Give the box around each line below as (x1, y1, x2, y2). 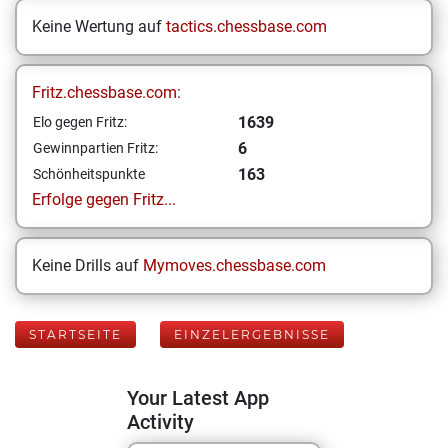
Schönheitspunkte (33, 166, 145, 182)
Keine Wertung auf (32, 17, 166, 36)
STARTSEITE (29, 327, 122, 342)
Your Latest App (127, 386, 269, 410)
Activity (127, 410, 194, 434)
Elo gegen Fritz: (33, 114, 127, 130)
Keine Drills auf (32, 256, 143, 275)
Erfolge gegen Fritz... (32, 190, 176, 209)
